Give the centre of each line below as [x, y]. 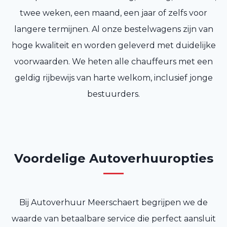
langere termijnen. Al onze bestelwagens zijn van [113, 29]
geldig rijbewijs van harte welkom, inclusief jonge [113, 78]
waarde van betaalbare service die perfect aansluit [113, 219]
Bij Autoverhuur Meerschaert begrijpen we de [113, 203]
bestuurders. [113, 94]
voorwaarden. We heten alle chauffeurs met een [113, 62]
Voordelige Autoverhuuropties [113, 159]
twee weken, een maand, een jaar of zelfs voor [113, 13]
